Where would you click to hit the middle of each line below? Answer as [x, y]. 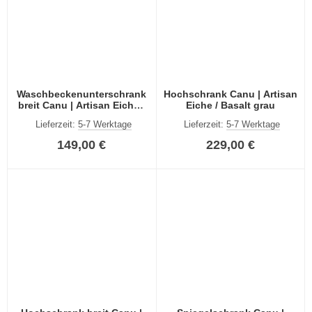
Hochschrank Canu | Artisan [230, 94]
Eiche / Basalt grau [230, 105]
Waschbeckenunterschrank [82, 94]
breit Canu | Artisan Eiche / [82, 105]
